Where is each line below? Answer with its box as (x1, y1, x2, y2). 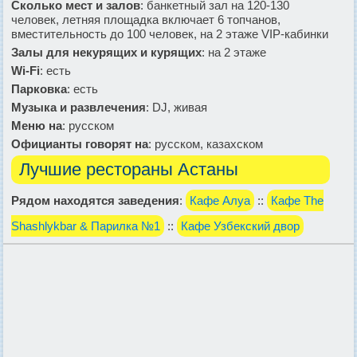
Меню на (11, 118, 62, 132)
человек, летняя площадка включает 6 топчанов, (11, 12, 280, 26)
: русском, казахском (148, 136, 263, 151)
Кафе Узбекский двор (181, 218, 300, 233)
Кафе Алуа (190, 193, 250, 207)
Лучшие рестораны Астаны (19, 159, 238, 179)
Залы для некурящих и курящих (11, 45, 202, 59)
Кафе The (271, 193, 324, 207)
